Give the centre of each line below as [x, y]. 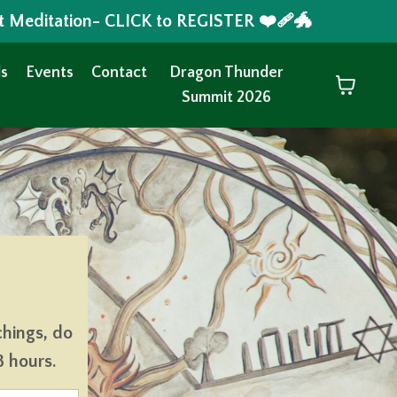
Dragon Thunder [226, 73]
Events [50, 73]
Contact [119, 73]
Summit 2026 [226, 97]
